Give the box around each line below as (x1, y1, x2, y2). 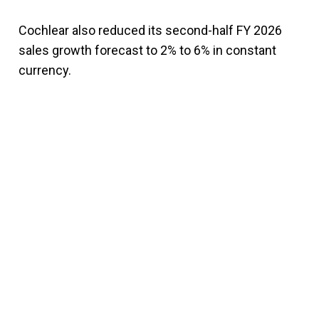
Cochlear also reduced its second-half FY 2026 (19, 22, 282, 38)
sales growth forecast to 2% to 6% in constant (19, 42, 276, 58)
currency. (19, 62, 71, 78)
